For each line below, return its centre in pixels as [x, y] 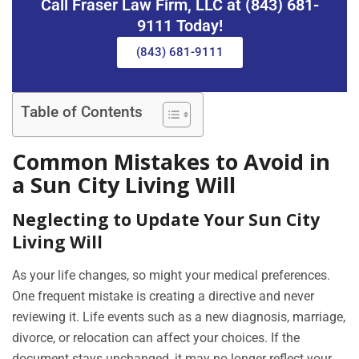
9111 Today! [179, 26]
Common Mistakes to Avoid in [171, 162]
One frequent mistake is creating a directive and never [163, 296]
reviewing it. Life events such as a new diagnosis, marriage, [179, 317]
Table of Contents [82, 112]
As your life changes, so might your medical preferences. [171, 276]
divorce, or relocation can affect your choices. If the [156, 338]
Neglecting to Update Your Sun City [166, 220]
